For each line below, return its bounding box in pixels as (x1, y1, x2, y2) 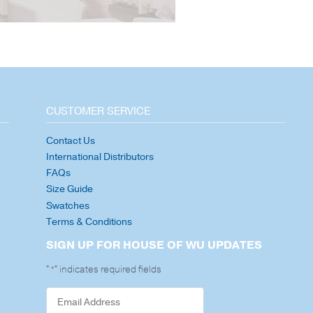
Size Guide (45, 182, 93, 196)
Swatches (45, 198, 89, 212)
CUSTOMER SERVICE (45, 103, 150, 118)
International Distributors (45, 150, 154, 164)
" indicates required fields (54, 263, 161, 277)
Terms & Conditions (45, 214, 132, 228)
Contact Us (45, 133, 95, 147)
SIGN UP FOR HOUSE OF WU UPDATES (45, 238, 262, 254)
